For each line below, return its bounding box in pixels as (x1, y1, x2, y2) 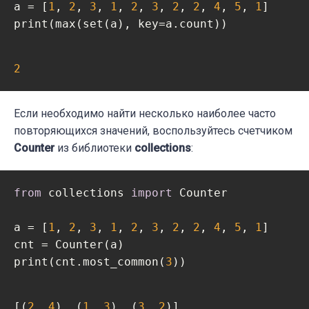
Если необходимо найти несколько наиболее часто (14, 107, 276, 121)
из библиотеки (54, 141, 134, 155)
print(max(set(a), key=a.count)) (14, 17, 228, 31)
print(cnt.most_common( (14, 255, 166, 269)
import (131, 186, 172, 200)
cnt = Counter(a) (14, 238, 124, 252)
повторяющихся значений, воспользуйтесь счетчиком (14, 124, 292, 138)
